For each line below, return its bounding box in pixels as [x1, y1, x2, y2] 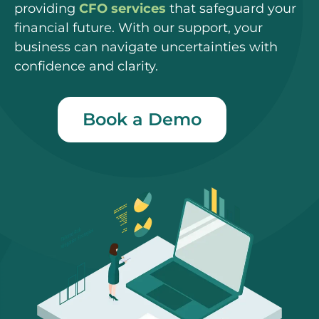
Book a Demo [83, 108, 202, 130]
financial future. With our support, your [14, 20, 263, 36]
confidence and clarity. [14, 58, 158, 74]
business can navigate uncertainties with [14, 39, 278, 55]
